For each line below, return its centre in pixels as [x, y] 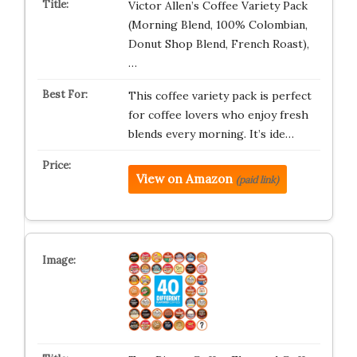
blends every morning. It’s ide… [211, 134]
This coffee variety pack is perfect [220, 96]
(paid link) [257, 180]
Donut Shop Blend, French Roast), [218, 44]
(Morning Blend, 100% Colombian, [218, 25]
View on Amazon [184, 179]
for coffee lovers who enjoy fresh [218, 115]
